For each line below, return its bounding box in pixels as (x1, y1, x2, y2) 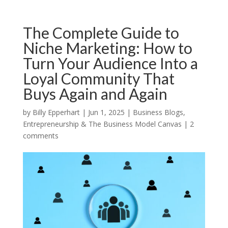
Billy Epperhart (32, 107, 80, 118)
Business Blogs (132, 107, 183, 118)
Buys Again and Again (22, 84, 167, 103)
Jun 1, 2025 (88, 107, 125, 118)
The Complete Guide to (22, 23, 179, 42)
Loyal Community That (22, 69, 175, 88)
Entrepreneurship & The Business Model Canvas (22, 119, 182, 129)
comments (22, 131, 59, 141)
